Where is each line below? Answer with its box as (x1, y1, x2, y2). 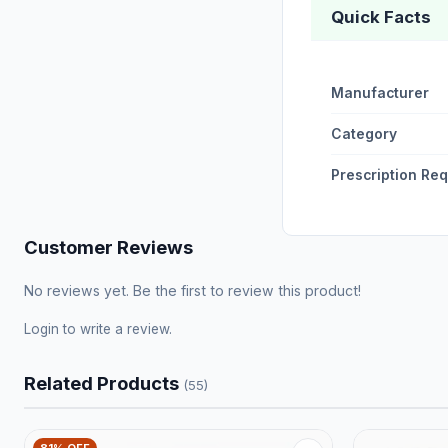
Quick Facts (331, 7, 431, 28)
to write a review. (59, 321, 172, 338)
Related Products (24, 372, 183, 395)
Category (331, 126, 397, 143)
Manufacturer (331, 85, 429, 102)
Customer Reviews (24, 236, 193, 259)
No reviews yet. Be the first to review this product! (24, 282, 361, 300)
